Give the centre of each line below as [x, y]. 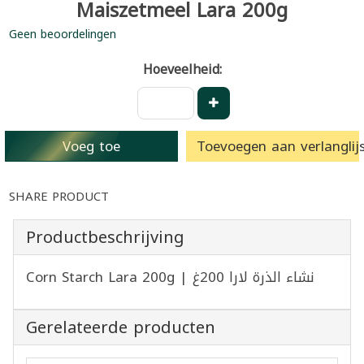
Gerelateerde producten [121, 327]
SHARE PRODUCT [59, 196]
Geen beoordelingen [63, 34]
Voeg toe [91, 146]
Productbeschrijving [105, 237]
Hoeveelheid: [182, 69]
